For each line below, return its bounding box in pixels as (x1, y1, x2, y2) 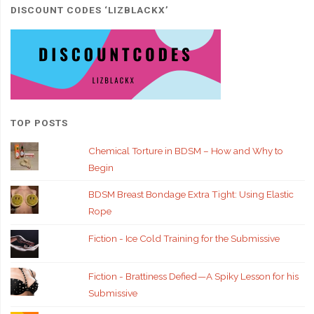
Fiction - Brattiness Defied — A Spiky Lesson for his (88, 271, 299, 282)
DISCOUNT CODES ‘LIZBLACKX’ (10, 4, 169, 16)
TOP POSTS (10, 117, 68, 128)
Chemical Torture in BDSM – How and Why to (88, 144, 284, 156)
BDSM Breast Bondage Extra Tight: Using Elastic (88, 189, 294, 200)
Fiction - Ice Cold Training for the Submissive (88, 232, 280, 244)
